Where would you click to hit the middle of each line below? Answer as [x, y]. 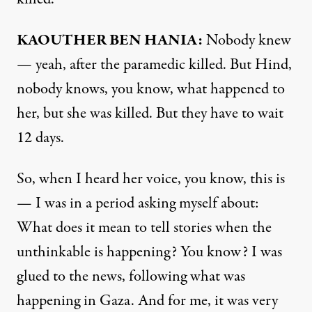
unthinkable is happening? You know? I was [149, 252]
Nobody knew [247, 40]
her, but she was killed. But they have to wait [150, 113]
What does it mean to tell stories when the [144, 227]
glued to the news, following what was [131, 276]
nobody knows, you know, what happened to [151, 89]
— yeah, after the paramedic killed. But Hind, [154, 64]
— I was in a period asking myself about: [138, 203]
